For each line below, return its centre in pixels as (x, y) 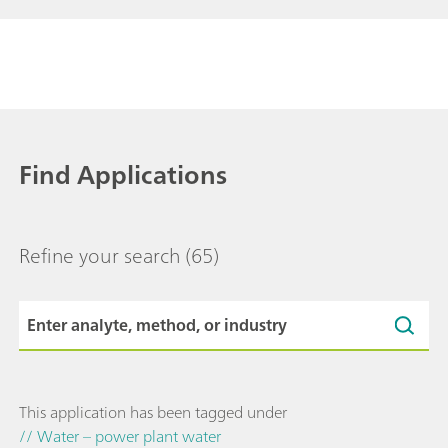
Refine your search (99, 256)
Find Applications (123, 175)
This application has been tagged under (153, 412)
